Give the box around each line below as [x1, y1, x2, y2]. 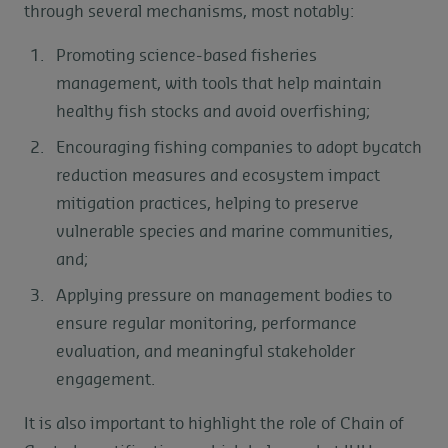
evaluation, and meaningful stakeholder [56, 343, 355, 360]
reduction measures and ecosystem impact [56, 167, 380, 184]
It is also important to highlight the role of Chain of [24, 415, 404, 432]
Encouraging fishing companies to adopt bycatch [56, 139, 422, 156]
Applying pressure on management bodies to [56, 287, 392, 304]
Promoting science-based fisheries [56, 47, 317, 64]
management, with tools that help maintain [56, 75, 382, 92]
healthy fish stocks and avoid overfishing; [56, 103, 370, 120]
